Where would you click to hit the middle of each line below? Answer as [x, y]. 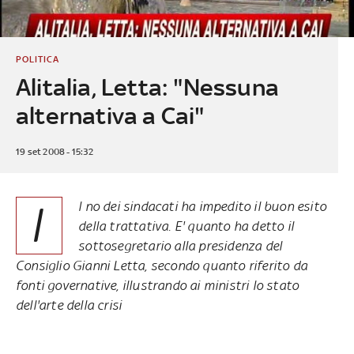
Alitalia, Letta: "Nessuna [147, 87]
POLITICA [37, 59]
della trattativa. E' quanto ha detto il [186, 226]
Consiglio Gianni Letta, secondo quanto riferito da [161, 265]
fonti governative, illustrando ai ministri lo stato [157, 285]
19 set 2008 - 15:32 [54, 151]
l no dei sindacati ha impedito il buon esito [202, 206]
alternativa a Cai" [110, 115]
